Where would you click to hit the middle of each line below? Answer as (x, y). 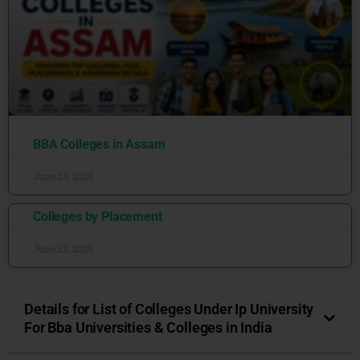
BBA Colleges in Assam (99, 144)
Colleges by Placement (98, 217)
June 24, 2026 (63, 176)
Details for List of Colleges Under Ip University (169, 309)
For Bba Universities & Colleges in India (148, 327)
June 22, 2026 (63, 248)
